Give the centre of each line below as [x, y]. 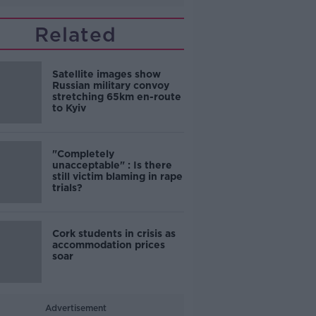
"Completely [83, 154]
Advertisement [75, 308]
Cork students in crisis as [114, 233]
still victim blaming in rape [117, 176]
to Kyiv [69, 108]
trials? [67, 188]
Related [76, 35]
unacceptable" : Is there [112, 165]
